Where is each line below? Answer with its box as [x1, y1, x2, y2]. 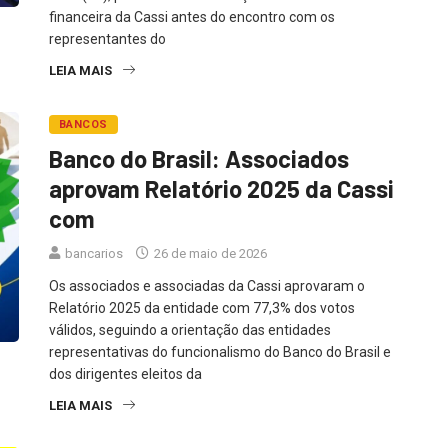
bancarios [65, 245, 123, 261]
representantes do [49, 30, 166, 47]
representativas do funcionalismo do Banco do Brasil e [49, 343, 391, 360]
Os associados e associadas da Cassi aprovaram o [49, 277, 365, 294]
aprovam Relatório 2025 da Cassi [49, 173, 394, 203]
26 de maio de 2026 [151, 245, 267, 261]
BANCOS [59, 117, 108, 131]
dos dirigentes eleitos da [49, 365, 202, 382]
